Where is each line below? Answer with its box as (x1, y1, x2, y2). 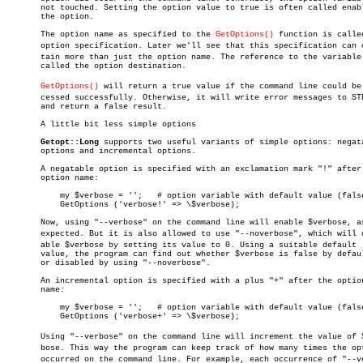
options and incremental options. (6, 147, 196, 156)
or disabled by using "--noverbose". (6, 258, 211, 267)
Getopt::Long (41, 138, 99, 147)
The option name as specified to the (6, 30, 216, 39)
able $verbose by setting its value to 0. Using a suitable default (6, 241, 357, 250)
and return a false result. (6, 102, 167, 111)
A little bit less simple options (6, 120, 196, 129)
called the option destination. (6, 62, 186, 70)
